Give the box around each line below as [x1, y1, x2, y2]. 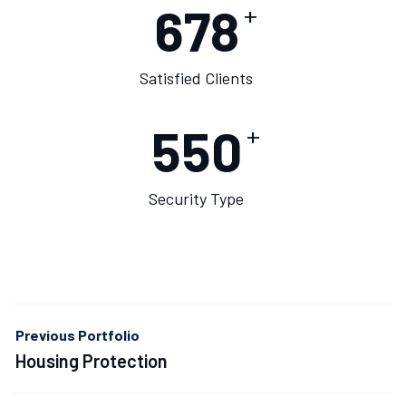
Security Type [149, 188, 244, 208]
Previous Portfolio [15, 325, 140, 343]
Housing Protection [15, 349, 168, 372]
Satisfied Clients [140, 67, 253, 88]
